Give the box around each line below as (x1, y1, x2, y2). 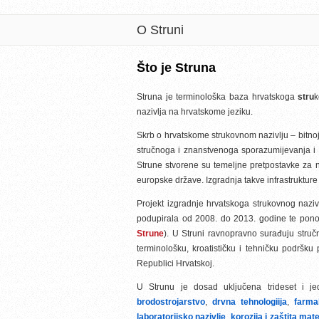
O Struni (137, 23, 184, 37)
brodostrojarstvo (137, 297, 205, 307)
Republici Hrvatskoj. (137, 258, 214, 268)
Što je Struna (137, 61, 216, 75)
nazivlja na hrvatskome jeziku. (137, 107, 253, 117)
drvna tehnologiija (211, 297, 287, 307)
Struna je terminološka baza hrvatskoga (137, 92, 298, 102)
